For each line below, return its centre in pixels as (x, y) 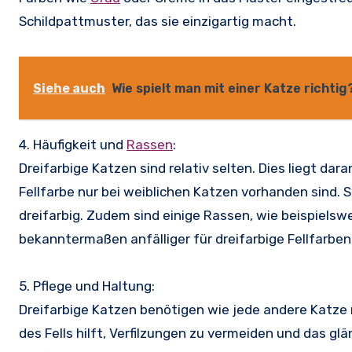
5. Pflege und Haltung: (87, 286)
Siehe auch (69, 89)
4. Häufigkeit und (73, 145)
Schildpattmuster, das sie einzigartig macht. (158, 22)
